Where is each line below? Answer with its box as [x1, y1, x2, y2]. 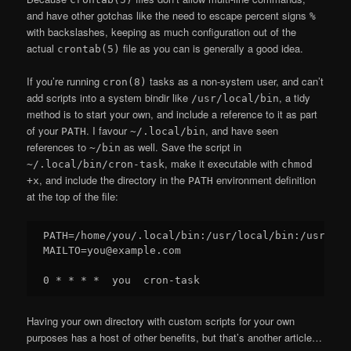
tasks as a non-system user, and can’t [147, 74, 324, 89]
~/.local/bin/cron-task [27, 158, 165, 171]
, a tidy [279, 90, 311, 106]
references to [27, 139, 90, 155]
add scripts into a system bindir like [27, 90, 192, 106]
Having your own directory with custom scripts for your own [27, 313, 295, 328]
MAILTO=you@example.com [43, 244, 182, 256]
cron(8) [103, 76, 147, 89]
